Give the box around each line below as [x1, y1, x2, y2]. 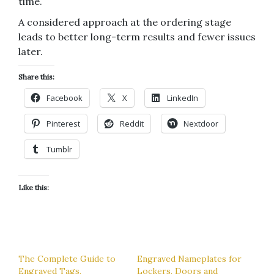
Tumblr [46, 143, 72, 155]
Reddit [120, 117, 144, 129]
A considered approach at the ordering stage [18, 15, 231, 28]
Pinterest [46, 117, 80, 129]
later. [18, 45, 43, 57]
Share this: [18, 72, 54, 81]
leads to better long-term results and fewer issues [18, 30, 256, 43]
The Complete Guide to [18, 253, 116, 264]
